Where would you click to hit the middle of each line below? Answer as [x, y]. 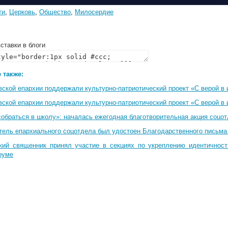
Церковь [22, 12]
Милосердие [94, 12]
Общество [55, 12]
